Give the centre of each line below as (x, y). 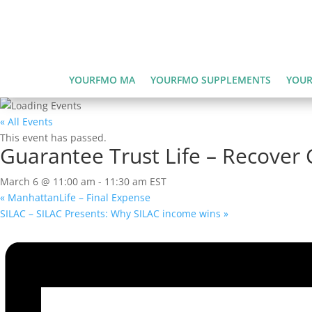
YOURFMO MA (102, 79)
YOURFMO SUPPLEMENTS (210, 79)
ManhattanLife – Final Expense (78, 197)
